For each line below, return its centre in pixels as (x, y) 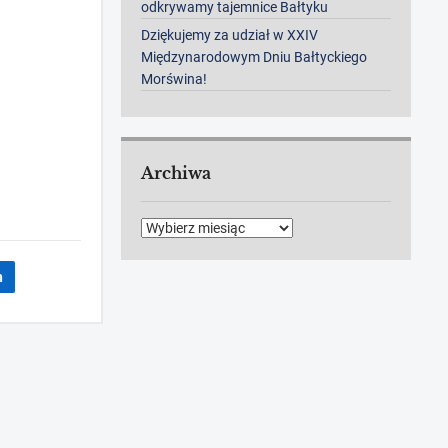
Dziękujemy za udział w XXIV (230, 35)
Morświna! (174, 79)
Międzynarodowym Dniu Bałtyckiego (254, 57)
